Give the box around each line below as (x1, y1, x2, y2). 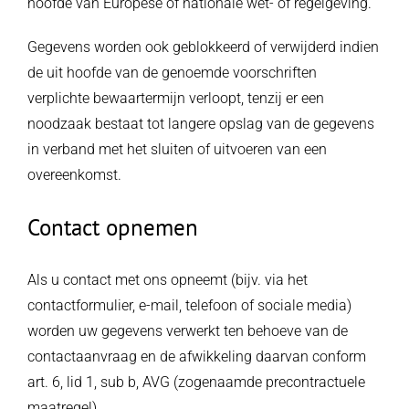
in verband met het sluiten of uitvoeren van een (26, 141, 327, 158)
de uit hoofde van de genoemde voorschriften (26, 64, 317, 81)
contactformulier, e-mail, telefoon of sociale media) (26, 297, 351, 314)
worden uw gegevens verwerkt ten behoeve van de (26, 322, 348, 340)
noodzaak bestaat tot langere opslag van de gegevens (26, 115, 374, 132)
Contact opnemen (26, 213, 198, 242)
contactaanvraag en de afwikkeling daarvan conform (26, 348, 366, 365)
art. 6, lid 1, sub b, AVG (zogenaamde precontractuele (26, 373, 365, 391)
